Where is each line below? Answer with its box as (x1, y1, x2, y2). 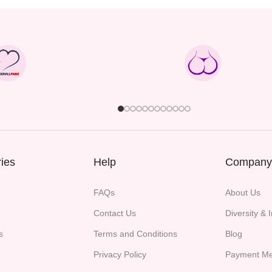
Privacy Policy (93, 250, 147, 260)
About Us (225, 188, 260, 198)
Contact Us (93, 208, 137, 219)
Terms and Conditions (93, 229, 178, 239)
